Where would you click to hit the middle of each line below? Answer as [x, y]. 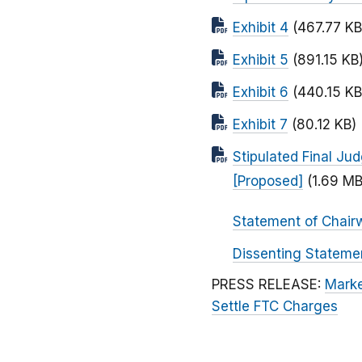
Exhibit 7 [260, 125]
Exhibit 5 [261, 60]
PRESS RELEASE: [268, 285]
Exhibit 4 [261, 28]
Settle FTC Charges [275, 307]
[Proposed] [268, 181]
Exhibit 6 [261, 93]
